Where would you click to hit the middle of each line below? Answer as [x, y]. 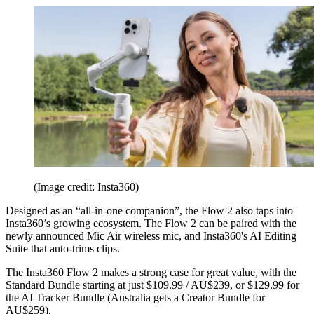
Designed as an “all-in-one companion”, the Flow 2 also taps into [149, 210]
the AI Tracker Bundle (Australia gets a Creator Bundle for [135, 297]
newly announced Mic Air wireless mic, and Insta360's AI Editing [151, 235]
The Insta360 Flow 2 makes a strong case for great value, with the [151, 272]
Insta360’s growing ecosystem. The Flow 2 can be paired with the [151, 223]
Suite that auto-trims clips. [63, 248]
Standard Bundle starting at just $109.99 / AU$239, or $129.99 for [152, 285]
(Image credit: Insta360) [86, 186]
